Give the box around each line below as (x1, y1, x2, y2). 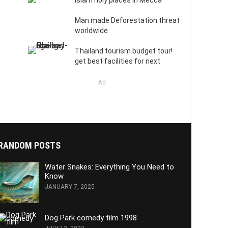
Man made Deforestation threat (75, 16, 180, 25)
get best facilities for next (75, 57, 160, 66)
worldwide (75, 26, 108, 35)
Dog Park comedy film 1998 (44, 213, 137, 223)
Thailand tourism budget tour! (75, 47, 173, 55)
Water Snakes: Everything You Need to (44, 162, 174, 172)
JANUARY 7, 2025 (44, 183, 95, 191)
